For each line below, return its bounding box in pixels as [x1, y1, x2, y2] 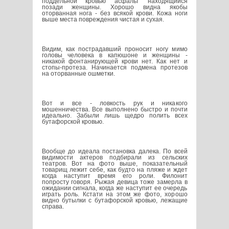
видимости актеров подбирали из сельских [41, 154, 188, 162]
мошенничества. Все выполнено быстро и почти [41, 106, 188, 113]
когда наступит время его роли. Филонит [41, 172, 188, 180]
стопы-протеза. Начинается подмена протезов [41, 64, 188, 72]
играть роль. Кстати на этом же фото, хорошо [41, 191, 188, 198]
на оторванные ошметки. [41, 70, 115, 78]
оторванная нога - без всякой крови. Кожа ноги [41, 10, 188, 17]
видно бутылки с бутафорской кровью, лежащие [41, 197, 188, 204]
